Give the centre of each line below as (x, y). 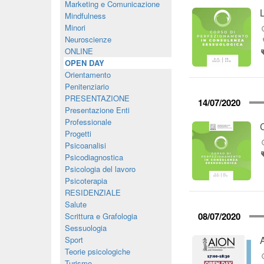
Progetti (78, 133)
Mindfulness (85, 16)
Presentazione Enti (97, 110)
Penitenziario (87, 86)
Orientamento (88, 75)
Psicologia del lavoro (100, 169)
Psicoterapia (86, 181)
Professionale (88, 122)
